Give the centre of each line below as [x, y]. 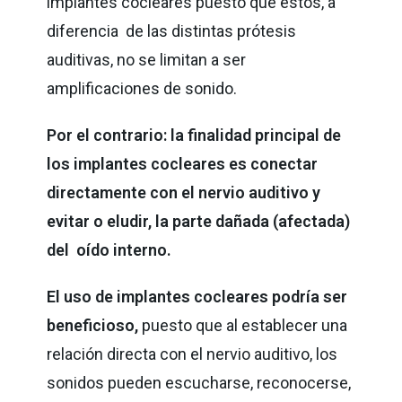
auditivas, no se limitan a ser [147, 59]
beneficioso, [95, 325]
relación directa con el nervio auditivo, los [192, 354]
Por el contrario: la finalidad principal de [194, 135]
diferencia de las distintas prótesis [172, 31]
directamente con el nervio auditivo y [184, 192]
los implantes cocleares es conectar [184, 163]
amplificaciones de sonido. [144, 88]
